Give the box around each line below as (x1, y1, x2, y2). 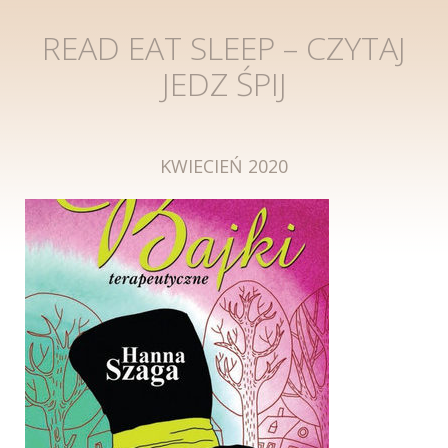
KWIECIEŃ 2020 (160, 154, 288, 179)
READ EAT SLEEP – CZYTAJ (42, 26, 406, 69)
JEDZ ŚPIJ (161, 62, 287, 105)
